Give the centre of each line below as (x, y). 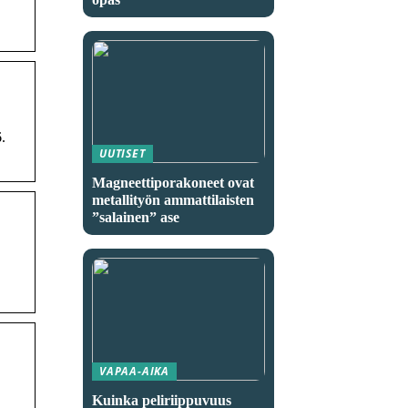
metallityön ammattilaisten (173, 199)
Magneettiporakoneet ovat (173, 182)
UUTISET (122, 153)
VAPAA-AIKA (134, 371)
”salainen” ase (136, 217)
